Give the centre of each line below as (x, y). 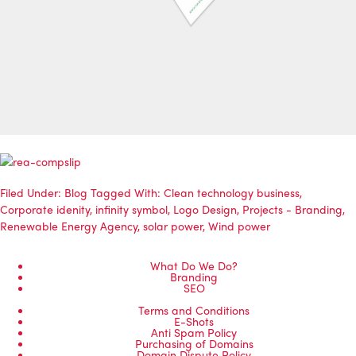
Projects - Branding (292, 209)
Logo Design (205, 209)
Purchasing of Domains (194, 344)
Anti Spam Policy (194, 333)
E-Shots (194, 321)
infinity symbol (132, 209)
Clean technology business (232, 193)
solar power (173, 226)
